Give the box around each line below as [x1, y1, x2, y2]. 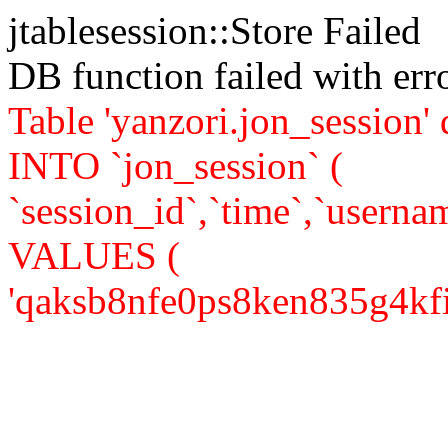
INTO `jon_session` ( [8, 144, 343, 187]
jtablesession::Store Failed [8, 9, 421, 52]
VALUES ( [8, 234, 180, 277]
